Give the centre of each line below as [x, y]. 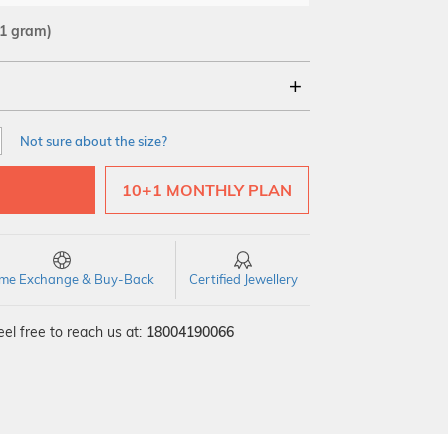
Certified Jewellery [243, 279]
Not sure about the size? [93, 141]
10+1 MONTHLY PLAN [207, 190]
